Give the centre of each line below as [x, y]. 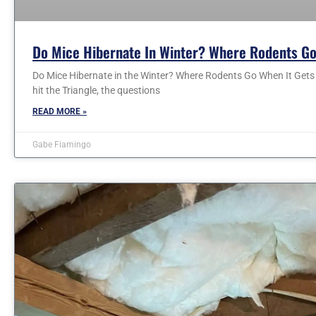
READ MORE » [60, 112]
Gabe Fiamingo [62, 145]
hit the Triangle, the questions [96, 91]
